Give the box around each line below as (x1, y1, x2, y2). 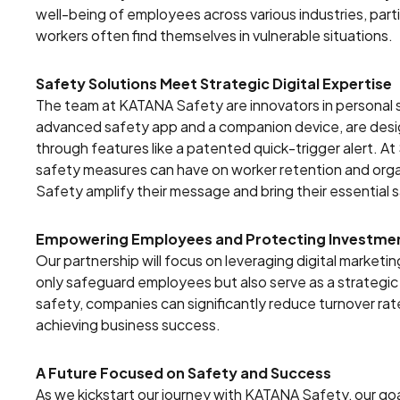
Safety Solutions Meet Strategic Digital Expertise (36, 73, 392, 93)
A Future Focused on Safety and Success (36, 362, 331, 382)
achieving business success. (36, 314, 221, 334)
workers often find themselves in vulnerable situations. (36, 25, 393, 45)
